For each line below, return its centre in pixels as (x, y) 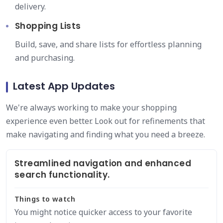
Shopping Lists (48, 26)
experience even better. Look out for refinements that (106, 121)
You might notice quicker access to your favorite (103, 212)
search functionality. (62, 175)
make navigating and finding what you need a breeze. (106, 134)
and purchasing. (45, 58)
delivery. (30, 6)
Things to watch (45, 199)
